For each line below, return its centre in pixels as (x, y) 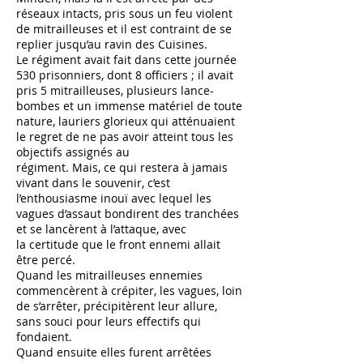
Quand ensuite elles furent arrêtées (114, 352)
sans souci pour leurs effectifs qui (109, 321)
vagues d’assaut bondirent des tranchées (128, 214)
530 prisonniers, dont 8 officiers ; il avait (125, 75)
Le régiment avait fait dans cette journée (126, 60)
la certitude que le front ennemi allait (118, 244)
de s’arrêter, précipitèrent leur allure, (117, 306)
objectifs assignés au (73, 152)
